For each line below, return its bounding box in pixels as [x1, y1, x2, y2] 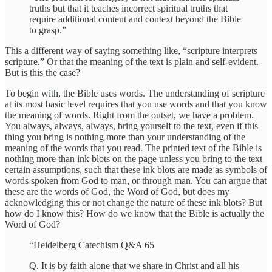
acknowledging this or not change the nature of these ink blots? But [5, 197, 262, 208]
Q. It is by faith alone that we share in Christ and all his [29, 260, 239, 271]
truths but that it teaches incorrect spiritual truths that [29, 2, 228, 13]
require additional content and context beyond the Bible [29, 13, 241, 24]
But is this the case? [5, 67, 80, 78]
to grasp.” [29, 24, 66, 35]
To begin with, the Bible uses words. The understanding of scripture [5, 87, 265, 98]
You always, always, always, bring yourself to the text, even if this [5, 120, 258, 131]
